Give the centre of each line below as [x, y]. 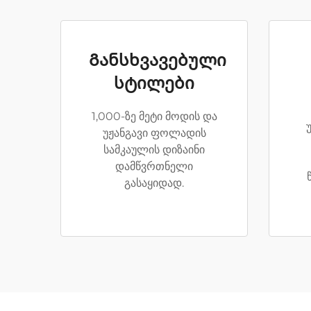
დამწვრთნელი [154, 166]
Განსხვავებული [158, 60]
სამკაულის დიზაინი [154, 150]
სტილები [154, 83]
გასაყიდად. [154, 183]
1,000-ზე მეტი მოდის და [154, 116]
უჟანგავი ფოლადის [154, 133]
